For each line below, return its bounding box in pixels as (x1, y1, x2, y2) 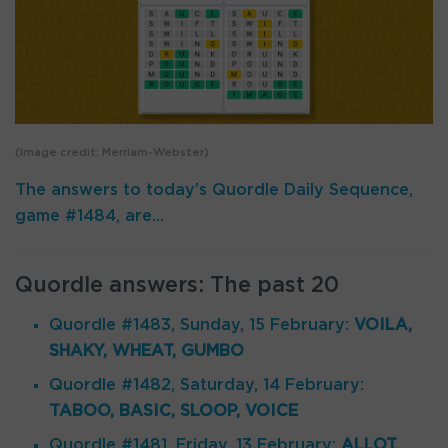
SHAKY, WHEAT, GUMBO (49, 343, 245, 359)
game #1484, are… (15, 207, 164, 224)
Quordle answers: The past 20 (15, 275, 339, 297)
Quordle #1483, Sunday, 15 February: (49, 317, 355, 333)
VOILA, (354, 317, 413, 333)
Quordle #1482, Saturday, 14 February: (49, 377, 365, 393)
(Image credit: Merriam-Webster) (15, 146, 209, 158)
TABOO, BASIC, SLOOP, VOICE (49, 403, 299, 419)
